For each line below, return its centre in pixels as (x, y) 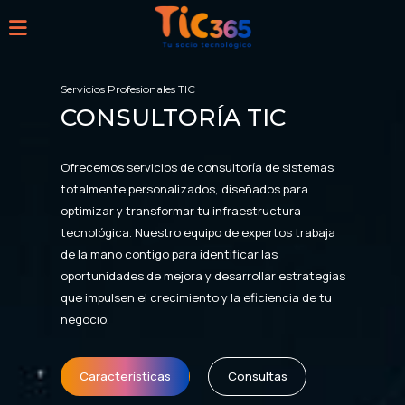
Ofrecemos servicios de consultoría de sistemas (197, 167)
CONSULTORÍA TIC (173, 117)
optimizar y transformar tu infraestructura (180, 210)
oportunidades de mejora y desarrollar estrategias (202, 275)
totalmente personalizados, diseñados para (184, 188)
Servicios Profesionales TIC (127, 89)
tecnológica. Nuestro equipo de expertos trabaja (198, 232)
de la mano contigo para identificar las (169, 254)
